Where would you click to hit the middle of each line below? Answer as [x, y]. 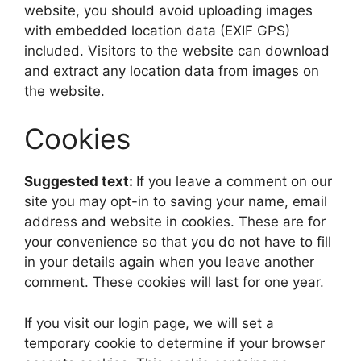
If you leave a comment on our [234, 181]
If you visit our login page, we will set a [149, 323]
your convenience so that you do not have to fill [178, 242]
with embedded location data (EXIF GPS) [157, 30]
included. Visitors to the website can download [177, 50]
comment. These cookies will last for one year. [174, 282]
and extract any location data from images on [172, 71]
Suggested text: [80, 181]
